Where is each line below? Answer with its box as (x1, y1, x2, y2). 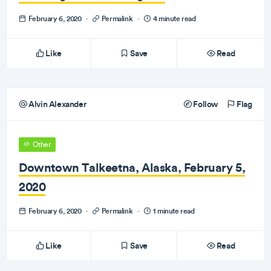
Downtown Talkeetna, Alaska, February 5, (19, 160, 246, 175)
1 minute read (151, 206, 195, 215)
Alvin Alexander (27, 99, 87, 109)
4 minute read (151, 14, 196, 23)
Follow (191, 99, 218, 109)
